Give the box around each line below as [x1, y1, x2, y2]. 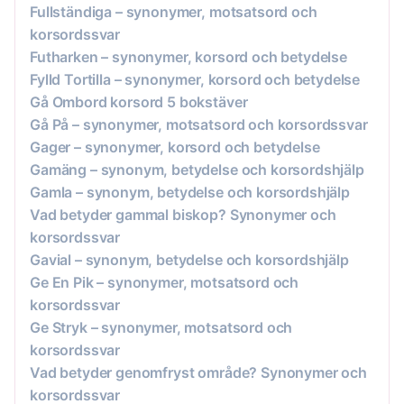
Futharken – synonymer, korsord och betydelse [30, 47, 347, 66]
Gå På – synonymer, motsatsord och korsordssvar [30, 115, 368, 133]
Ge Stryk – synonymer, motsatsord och [30, 317, 293, 336]
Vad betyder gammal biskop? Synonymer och [30, 205, 336, 224]
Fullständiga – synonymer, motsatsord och [30, 2, 317, 21]
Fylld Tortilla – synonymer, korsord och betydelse [30, 69, 361, 88]
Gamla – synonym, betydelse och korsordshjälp [30, 182, 350, 201]
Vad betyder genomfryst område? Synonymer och [30, 363, 367, 381]
